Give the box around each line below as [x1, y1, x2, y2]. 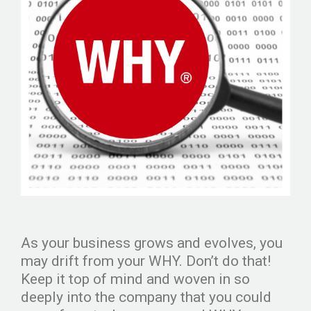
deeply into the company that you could [21, 288, 271, 305]
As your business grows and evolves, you [21, 234, 283, 251]
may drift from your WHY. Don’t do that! [21, 252, 271, 269]
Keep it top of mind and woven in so [21, 270, 250, 287]
